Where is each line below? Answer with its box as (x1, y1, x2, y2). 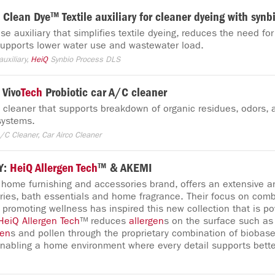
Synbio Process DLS (48, 55, 120, 64)
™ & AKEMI (98, 161, 152, 175)
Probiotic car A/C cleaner (42, 85, 167, 99)
